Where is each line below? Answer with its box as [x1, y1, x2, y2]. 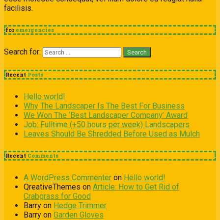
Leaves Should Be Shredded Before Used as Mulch [24, 129, 200, 138]
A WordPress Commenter [24, 172, 111, 182]
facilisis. [4, 3, 33, 13]
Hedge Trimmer [54, 200, 107, 210]
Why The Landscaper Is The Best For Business [24, 101, 185, 110]
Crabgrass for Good [24, 191, 91, 201]
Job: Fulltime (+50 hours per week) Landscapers [24, 119, 190, 129]
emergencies [14, 26, 54, 33]
